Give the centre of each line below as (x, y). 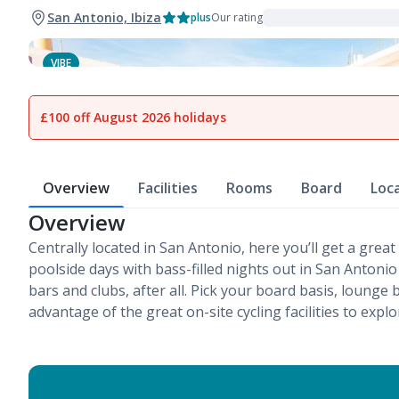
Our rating (237, 17)
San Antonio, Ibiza (104, 17)
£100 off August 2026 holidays (133, 117)
